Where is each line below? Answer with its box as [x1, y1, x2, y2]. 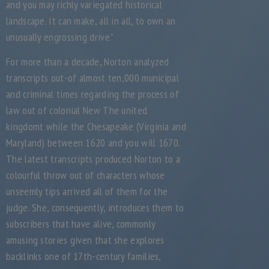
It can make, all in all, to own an [46, 14, 176, 28]
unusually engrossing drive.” [6, 30, 114, 44]
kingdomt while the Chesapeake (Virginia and [6, 119, 186, 133]
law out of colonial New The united [6, 103, 148, 117]
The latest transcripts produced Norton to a [6, 152, 180, 166]
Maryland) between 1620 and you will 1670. [6, 136, 180, 150]
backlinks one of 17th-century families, [6, 249, 161, 263]
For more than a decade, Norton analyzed [6, 55, 169, 68]
